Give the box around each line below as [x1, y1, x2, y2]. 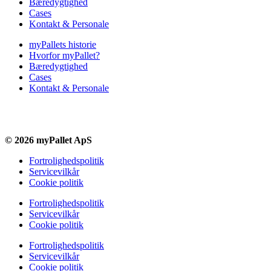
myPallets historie [29, 39, 96, 50]
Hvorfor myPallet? [29, 50, 100, 60]
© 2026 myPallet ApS [5, 134, 94, 145]
